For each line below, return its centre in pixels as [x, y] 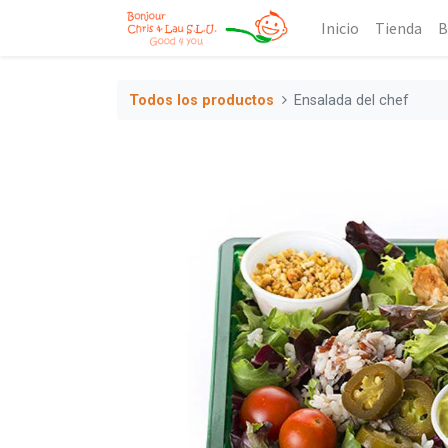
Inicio [339, 28]
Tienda [398, 28]
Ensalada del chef [352, 100]
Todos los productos [201, 100]
